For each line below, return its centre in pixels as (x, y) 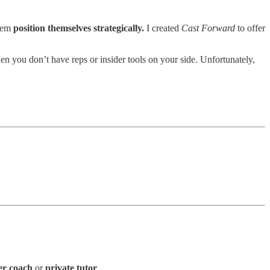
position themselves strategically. (79, 28)
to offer (250, 28)
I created (163, 28)
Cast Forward (208, 28)
